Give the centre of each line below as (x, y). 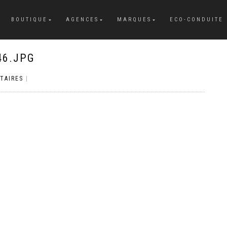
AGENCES (82, 20)
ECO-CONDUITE (197, 20)
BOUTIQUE (29, 20)
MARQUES (134, 20)
